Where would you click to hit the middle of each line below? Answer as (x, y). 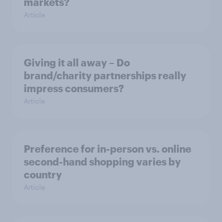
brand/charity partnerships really (105, 75)
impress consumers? (74, 88)
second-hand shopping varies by (102, 162)
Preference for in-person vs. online (108, 149)
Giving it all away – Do (77, 62)
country (43, 174)
